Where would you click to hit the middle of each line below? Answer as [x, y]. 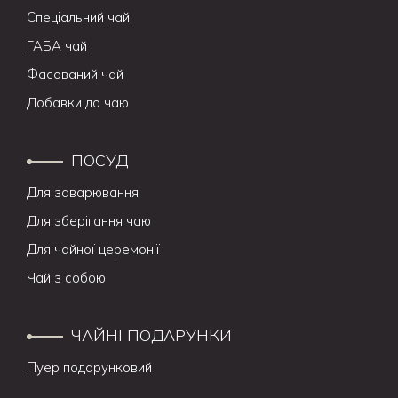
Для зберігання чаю [89, 221]
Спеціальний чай [78, 17]
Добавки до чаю [78, 103]
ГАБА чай [57, 46]
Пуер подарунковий [89, 367]
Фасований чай [75, 74]
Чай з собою [66, 278]
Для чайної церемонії [93, 249]
